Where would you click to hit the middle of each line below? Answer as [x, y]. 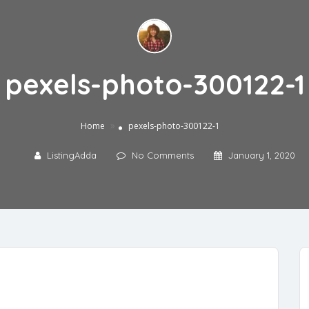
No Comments [162, 156]
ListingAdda [71, 156]
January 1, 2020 [261, 156]
